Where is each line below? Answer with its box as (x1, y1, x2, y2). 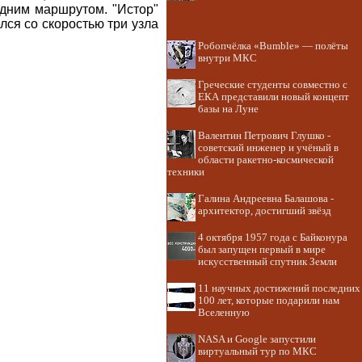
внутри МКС (198, 53, 257, 64)
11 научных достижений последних (198, 283, 360, 294)
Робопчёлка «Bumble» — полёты (198, 40, 348, 52)
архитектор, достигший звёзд (198, 205, 331, 217)
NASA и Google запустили (198, 334, 316, 345)
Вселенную (198, 307, 250, 318)
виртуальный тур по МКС (198, 346, 317, 357)
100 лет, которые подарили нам (198, 295, 339, 306)
